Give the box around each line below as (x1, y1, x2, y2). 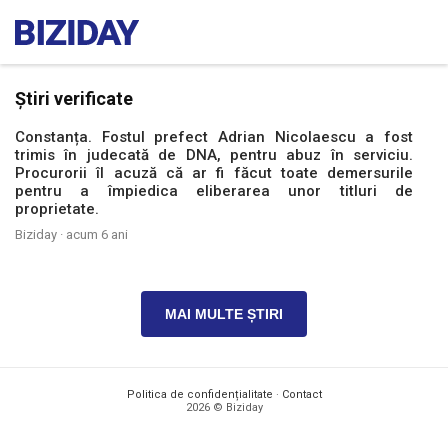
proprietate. (15, 200, 99, 218)
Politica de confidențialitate (126, 388, 273, 401)
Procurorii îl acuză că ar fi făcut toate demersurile (15, 164, 413, 182)
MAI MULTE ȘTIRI (165, 306, 283, 322)
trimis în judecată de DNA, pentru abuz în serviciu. (15, 146, 413, 164)
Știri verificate (15, 88, 133, 109)
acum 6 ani (66, 227, 128, 242)
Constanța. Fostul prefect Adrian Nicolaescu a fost (15, 128, 413, 146)
